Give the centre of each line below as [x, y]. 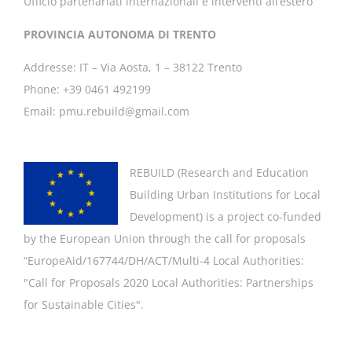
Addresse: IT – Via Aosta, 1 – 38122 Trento [133, 67]
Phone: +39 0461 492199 [87, 89]
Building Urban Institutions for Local [225, 194]
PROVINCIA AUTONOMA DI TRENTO [120, 34]
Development [165, 216]
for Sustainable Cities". [84, 304]
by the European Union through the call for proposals [165, 238]
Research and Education [245, 172]
